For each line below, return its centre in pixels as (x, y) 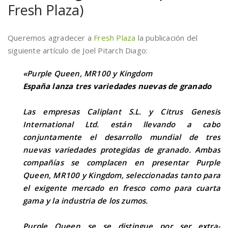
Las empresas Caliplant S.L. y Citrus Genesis (122, 111)
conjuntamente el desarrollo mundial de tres (122, 137)
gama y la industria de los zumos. (87, 201)
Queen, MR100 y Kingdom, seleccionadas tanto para (122, 175)
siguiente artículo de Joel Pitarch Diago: (78, 50)
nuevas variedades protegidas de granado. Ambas (122, 150)
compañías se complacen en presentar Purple (122, 162)
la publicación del (167, 38)
